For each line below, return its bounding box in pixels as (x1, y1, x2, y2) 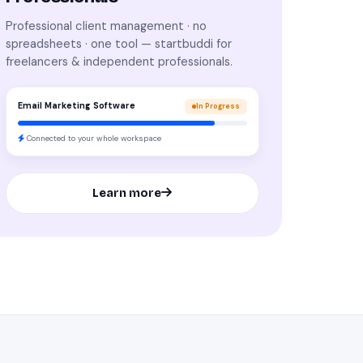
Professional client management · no (5, 17, 207, 34)
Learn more (92, 185, 162, 200)
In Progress (195, 100, 240, 111)
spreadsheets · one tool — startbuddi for (5, 35, 232, 52)
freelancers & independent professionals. (5, 53, 233, 70)
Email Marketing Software (17, 100, 135, 112)
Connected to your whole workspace (23, 132, 161, 143)
